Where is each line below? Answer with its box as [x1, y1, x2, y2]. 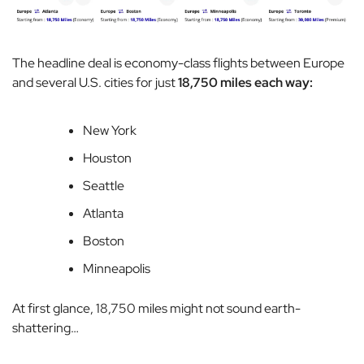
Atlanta [83, 205, 123, 223]
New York [83, 122, 136, 140]
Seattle [83, 177, 124, 195]
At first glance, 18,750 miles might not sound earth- [12, 300, 301, 318]
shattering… [12, 319, 79, 337]
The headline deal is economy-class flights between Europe [12, 54, 344, 72]
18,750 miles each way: [178, 74, 313, 92]
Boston [83, 232, 124, 250]
